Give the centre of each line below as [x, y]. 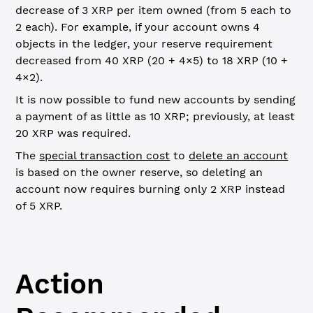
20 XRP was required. [73, 133]
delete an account [239, 155]
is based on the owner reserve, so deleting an [139, 172]
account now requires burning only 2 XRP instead [151, 189]
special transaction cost [105, 155]
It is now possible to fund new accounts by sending [156, 100]
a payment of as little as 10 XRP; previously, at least [155, 116]
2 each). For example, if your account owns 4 [138, 27]
